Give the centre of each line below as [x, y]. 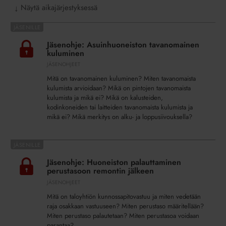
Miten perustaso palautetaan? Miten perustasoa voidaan [123, 215]
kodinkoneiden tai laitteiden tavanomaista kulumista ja [120, 107]
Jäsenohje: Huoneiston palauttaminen [114, 162]
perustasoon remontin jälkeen [100, 171]
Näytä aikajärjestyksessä [59, 7]
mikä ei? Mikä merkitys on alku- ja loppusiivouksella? [120, 117]
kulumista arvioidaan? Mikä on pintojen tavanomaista [119, 88]
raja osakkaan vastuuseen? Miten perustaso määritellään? [125, 206]
